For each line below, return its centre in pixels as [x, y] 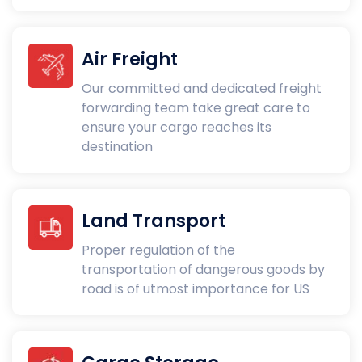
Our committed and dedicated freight [202, 88]
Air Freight [130, 59]
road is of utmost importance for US [196, 288]
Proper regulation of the [159, 250]
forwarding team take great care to [196, 107]
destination [118, 146]
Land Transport [154, 221]
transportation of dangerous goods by [204, 269]
